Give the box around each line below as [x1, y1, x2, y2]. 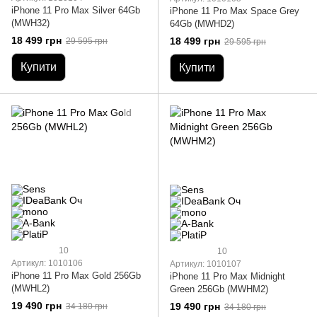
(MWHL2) [11, 283, 50, 294]
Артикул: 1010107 [170, 259, 241, 270]
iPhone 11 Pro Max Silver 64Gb [11, 5, 140, 16]
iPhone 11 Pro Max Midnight [170, 271, 285, 282]
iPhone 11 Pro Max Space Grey [170, 6, 299, 17]
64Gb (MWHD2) [170, 18, 234, 30]
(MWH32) [11, 18, 50, 29]
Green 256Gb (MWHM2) [170, 284, 268, 295]
